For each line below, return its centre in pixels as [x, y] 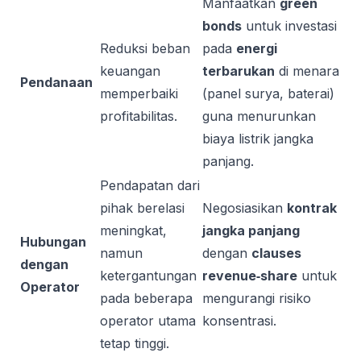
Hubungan [53, 242]
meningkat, [133, 230]
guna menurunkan [259, 116]
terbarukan [239, 71]
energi [257, 48]
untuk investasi [289, 26]
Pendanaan [56, 82]
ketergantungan [148, 276]
